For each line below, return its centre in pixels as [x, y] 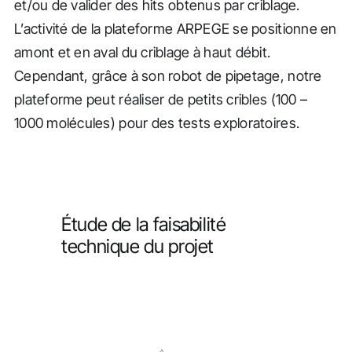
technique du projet [137, 246]
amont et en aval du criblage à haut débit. [142, 52]
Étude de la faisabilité [143, 224]
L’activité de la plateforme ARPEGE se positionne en [175, 28]
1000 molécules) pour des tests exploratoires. [157, 123]
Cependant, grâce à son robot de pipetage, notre [168, 75]
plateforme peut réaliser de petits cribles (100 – [161, 99]
